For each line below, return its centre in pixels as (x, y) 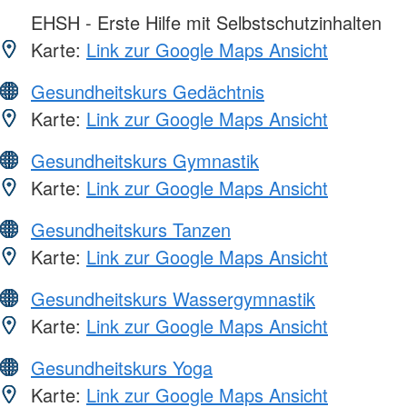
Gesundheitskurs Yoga (122, 367)
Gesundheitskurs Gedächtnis (148, 91)
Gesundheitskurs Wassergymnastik (173, 298)
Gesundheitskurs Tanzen (131, 229)
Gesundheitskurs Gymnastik (145, 160)
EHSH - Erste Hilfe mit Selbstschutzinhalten (203, 22)
